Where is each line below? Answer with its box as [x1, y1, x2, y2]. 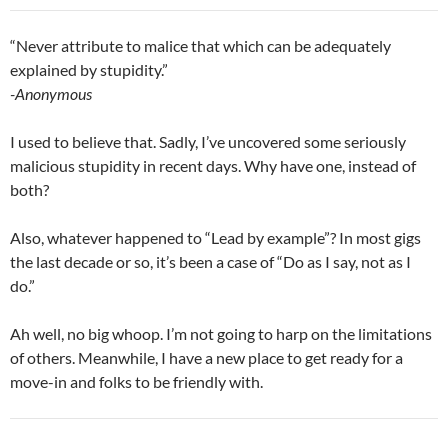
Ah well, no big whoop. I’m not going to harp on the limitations [10, 324, 432, 344]
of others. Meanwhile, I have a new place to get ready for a [10, 348, 403, 368]
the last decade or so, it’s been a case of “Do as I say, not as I [10, 252, 411, 272]
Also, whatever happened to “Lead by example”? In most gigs [10, 228, 421, 248]
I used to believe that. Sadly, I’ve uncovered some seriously [10, 132, 406, 152]
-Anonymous [10, 84, 92, 104]
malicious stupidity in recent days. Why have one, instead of [10, 156, 416, 176]
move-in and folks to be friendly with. [10, 372, 263, 392]
